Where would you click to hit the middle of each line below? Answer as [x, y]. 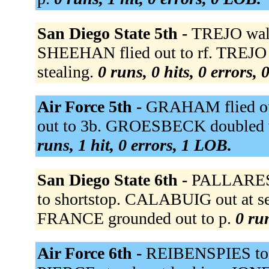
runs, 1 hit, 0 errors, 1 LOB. [134, 145]
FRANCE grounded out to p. [136, 219]
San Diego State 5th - [114, 34]
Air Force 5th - [91, 107]
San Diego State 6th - [114, 180]
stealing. [67, 72]
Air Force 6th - [91, 253]
